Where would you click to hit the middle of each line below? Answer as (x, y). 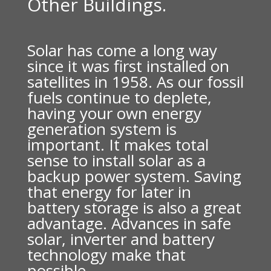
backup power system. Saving (134, 176)
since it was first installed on (128, 66)
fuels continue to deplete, (119, 97)
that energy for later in (109, 192)
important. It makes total (118, 145)
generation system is (102, 129)
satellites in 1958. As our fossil (135, 82)
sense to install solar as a (116, 160)
